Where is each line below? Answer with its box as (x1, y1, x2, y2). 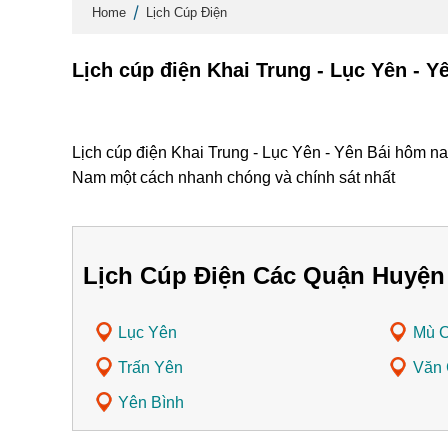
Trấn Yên (118, 359, 183, 377)
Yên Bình (118, 394, 184, 412)
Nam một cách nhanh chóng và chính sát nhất (72, 169, 395, 187)
